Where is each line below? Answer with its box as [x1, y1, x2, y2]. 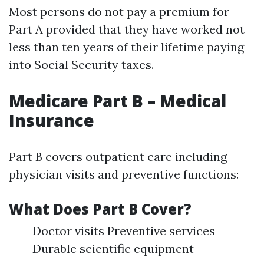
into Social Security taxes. [9, 57, 154, 72]
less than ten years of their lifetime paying [9, 39, 244, 54]
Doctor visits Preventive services [32, 223, 215, 238]
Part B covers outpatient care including [9, 149, 227, 164]
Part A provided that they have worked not [9, 22, 245, 37]
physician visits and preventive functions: [9, 167, 239, 181]
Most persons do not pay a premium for [9, 4, 229, 19]
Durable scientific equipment [32, 241, 194, 256]
